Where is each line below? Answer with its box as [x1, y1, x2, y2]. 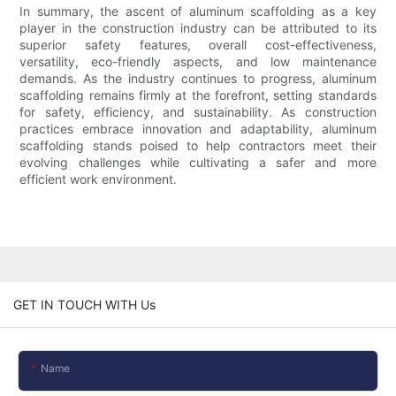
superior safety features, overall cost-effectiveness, [19, 37, 377, 53]
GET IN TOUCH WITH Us [13, 296, 156, 312]
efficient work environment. [19, 171, 178, 187]
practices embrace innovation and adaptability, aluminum [19, 121, 377, 137]
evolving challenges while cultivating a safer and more [19, 155, 377, 171]
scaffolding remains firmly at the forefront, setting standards [19, 88, 377, 103]
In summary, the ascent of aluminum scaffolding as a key [19, 4, 377, 19]
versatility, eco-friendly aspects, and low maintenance [19, 54, 377, 70]
